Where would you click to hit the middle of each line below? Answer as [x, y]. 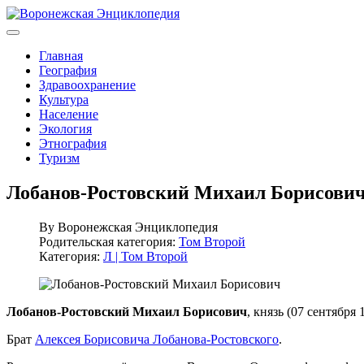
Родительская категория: [109, 241]
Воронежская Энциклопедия [138, 227]
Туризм [59, 158]
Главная [61, 56]
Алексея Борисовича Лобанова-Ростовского [157, 339]
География [68, 70]
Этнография [73, 143]
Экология [65, 129]
